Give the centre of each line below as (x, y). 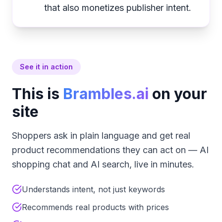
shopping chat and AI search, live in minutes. (103, 164)
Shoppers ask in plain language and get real (101, 136)
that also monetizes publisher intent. (118, 8)
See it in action (46, 67)
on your (178, 94)
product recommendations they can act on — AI (110, 150)
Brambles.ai (106, 94)
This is (36, 94)
